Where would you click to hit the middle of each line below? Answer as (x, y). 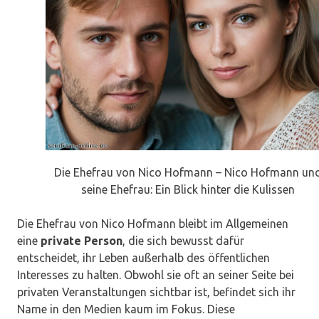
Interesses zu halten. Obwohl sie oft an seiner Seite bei (156, 275)
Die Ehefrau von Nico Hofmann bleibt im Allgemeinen (153, 224)
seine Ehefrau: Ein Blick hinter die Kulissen (188, 190)
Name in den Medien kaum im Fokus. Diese (126, 309)
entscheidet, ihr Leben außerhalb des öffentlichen (143, 258)
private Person (82, 241)
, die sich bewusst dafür (183, 241)
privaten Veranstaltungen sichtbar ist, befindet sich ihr (156, 292)
